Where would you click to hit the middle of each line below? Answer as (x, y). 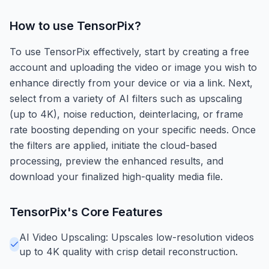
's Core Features (115, 212)
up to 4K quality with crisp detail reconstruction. (128, 251)
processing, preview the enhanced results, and (116, 161)
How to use (43, 26)
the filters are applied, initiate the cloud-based (113, 145)
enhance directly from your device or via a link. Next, (131, 83)
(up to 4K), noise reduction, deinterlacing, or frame (126, 114)
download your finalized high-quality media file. (116, 176)
